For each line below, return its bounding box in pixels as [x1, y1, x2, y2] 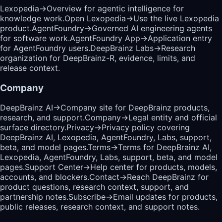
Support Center [25, 162, 83, 172]
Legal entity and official [128, 112, 217, 123]
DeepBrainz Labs [90, 43, 154, 54]
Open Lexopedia [64, 13, 126, 24]
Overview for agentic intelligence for [47, 3, 184, 14]
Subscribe [68, 192, 106, 202]
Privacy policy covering [102, 122, 190, 133]
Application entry [148, 33, 212, 44]
